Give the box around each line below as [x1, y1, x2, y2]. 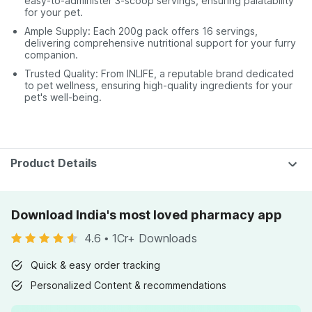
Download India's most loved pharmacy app [11, 208, 282, 222]
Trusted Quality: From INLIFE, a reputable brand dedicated [24, 68, 294, 79]
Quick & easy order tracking [31, 259, 160, 271]
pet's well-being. [24, 91, 102, 103]
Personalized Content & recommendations [31, 279, 226, 291]
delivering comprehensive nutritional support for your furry [24, 37, 296, 49]
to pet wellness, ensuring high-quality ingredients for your [24, 79, 292, 91]
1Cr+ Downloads [112, 231, 197, 245]
